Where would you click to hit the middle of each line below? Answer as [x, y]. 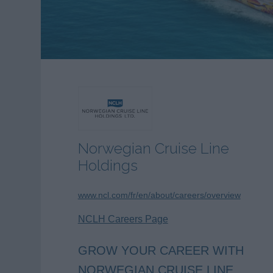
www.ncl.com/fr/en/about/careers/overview [159, 195]
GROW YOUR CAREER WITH [161, 251]
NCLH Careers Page [123, 219]
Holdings [108, 165]
